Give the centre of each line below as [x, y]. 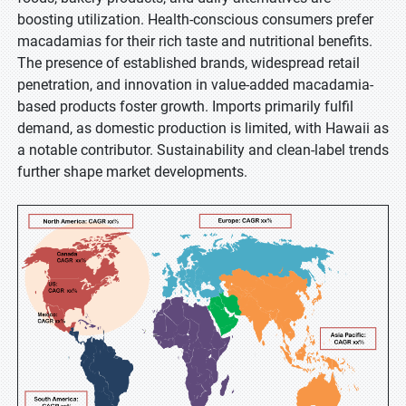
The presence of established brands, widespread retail [188, 63]
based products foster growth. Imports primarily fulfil [185, 106]
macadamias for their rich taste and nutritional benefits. [195, 41]
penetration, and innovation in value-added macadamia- [195, 85]
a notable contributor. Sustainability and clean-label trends [203, 150]
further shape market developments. [134, 172]
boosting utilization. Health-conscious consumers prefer [195, 19]
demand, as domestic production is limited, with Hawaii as [203, 128]
